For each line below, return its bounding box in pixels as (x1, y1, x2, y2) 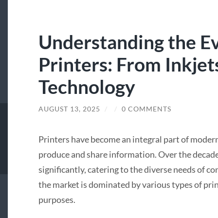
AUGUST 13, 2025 (38, 105, 100, 113)
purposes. (38, 194, 75, 205)
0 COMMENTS (121, 105, 171, 113)
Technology (38, 74, 135, 98)
